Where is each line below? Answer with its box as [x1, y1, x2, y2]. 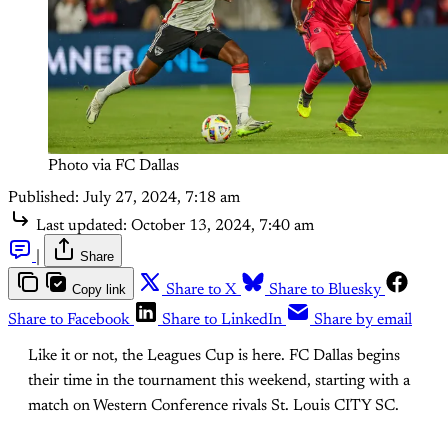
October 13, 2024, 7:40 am [131, 217, 314, 234]
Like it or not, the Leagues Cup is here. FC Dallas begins [28, 347, 400, 364]
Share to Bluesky [269, 281, 381, 298]
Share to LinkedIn [162, 311, 282, 328]
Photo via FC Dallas [48, 157, 179, 174]
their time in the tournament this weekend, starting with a [28, 372, 410, 389]
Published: [8, 189, 79, 206]
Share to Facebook [8, 311, 130, 328]
